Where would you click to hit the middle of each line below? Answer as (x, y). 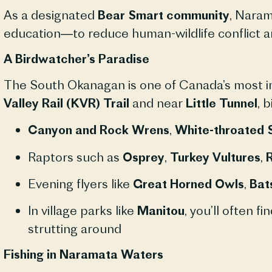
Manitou (161, 211)
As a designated (50, 15)
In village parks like (82, 211)
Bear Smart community (163, 15)
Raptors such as (75, 157)
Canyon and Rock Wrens (98, 130)
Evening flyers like (80, 183)
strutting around (74, 229)
